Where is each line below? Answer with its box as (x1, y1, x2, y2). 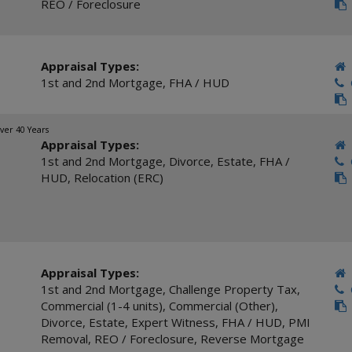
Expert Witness (130, 314, 215, 330)
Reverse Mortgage (200, 331, 304, 346)
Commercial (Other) (168, 298, 275, 313)
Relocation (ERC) (73, 170, 163, 185)
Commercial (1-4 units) (40, 298, 163, 313)
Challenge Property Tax (168, 281, 297, 297)
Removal (40, 331, 88, 346)
